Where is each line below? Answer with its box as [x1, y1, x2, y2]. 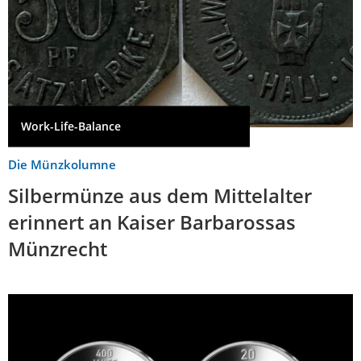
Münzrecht [8, 234, 107, 262]
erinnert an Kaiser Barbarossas [8, 208, 296, 235]
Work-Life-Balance [21, 118, 121, 135]
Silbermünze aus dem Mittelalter [8, 181, 312, 209]
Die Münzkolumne [8, 156, 116, 172]
